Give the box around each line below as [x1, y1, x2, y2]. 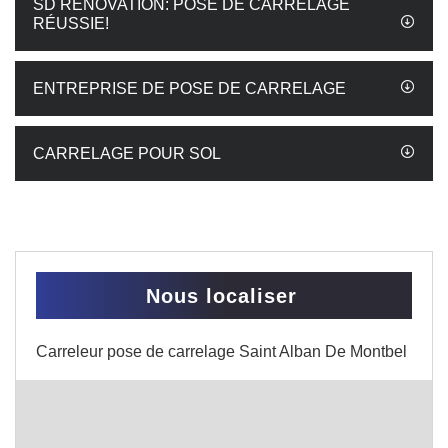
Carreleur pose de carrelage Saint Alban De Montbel [36, 343, 407, 360]
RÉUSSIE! [33, 15, 109, 32]
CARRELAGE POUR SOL [33, 145, 221, 162]
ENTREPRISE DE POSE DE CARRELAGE [33, 80, 346, 97]
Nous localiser [146, 285, 297, 307]
